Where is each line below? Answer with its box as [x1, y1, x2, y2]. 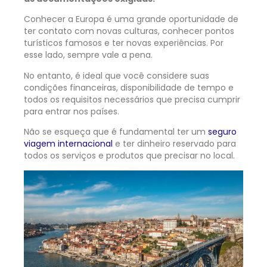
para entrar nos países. [24, 105, 122, 117]
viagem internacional [24, 138, 113, 150]
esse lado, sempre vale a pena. [24, 49, 155, 61]
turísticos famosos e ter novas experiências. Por [24, 37, 223, 49]
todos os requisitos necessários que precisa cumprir [24, 93, 240, 105]
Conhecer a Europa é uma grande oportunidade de [24, 13, 238, 26]
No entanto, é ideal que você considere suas [24, 69, 209, 82]
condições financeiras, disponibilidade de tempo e [24, 81, 234, 94]
